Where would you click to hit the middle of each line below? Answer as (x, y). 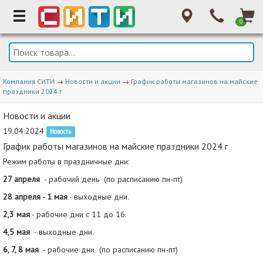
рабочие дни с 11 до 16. (82, 214)
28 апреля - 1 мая (35, 197)
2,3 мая (16, 214)
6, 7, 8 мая (22, 249)
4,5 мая (18, 232)
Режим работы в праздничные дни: (66, 161)
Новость (61, 131)
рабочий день (75, 179)
